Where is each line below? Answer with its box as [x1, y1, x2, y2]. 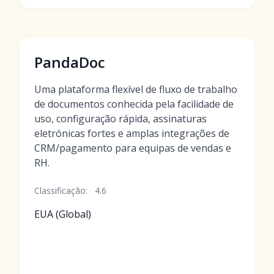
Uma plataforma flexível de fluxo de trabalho [34, 83, 237, 96]
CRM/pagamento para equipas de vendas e [34, 141, 231, 155]
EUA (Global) [34, 207, 91, 221]
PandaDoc [34, 52, 105, 72]
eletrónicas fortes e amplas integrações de [34, 127, 229, 140]
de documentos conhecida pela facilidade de [34, 97, 234, 111]
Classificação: [34, 185, 87, 196]
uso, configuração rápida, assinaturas [34, 112, 207, 125]
